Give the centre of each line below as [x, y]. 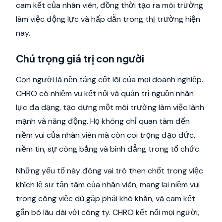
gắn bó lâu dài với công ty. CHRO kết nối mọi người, [108, 212]
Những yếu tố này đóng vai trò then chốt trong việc [110, 171]
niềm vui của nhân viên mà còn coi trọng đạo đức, [106, 135]
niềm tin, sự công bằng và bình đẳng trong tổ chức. [108, 149]
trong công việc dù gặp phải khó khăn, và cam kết [106, 198]
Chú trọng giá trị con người [80, 58]
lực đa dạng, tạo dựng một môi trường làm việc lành [110, 107]
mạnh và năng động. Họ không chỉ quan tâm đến [103, 121]
